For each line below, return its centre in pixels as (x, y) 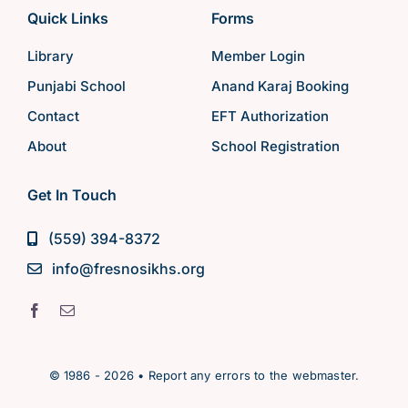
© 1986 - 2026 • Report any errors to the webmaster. (204, 375)
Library (50, 56)
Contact (53, 116)
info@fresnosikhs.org (129, 268)
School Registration (275, 146)
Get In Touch (71, 194)
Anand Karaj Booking (280, 86)
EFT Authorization (270, 116)
